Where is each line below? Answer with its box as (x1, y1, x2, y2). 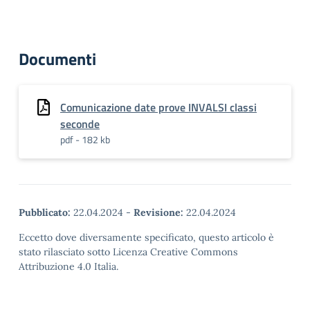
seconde (60, 116, 100, 132)
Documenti (19, 46, 96, 71)
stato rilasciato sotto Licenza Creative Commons (19, 246, 238, 258)
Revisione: (134, 206, 183, 219)
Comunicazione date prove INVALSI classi (60, 99, 257, 116)
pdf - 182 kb (60, 132, 110, 147)
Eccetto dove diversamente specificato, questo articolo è (19, 231, 274, 244)
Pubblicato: (19, 206, 71, 219)
